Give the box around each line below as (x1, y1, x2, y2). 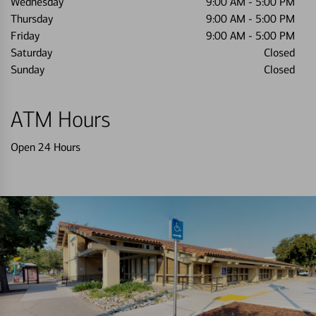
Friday (11, 29, 39, 42)
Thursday (11, 12, 53, 25)
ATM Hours (11, 107, 111, 133)
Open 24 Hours (11, 140, 80, 154)
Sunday (11, 63, 44, 76)
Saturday (11, 46, 52, 59)
